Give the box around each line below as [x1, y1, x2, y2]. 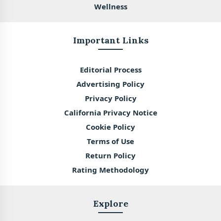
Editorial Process [79, 65, 142, 75]
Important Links [73, 35, 148, 46]
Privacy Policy [84, 93, 137, 104]
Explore [93, 198, 128, 210]
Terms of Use [87, 136, 134, 147]
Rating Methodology [72, 165, 149, 175]
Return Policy [85, 150, 136, 161]
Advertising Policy [76, 79, 145, 89]
